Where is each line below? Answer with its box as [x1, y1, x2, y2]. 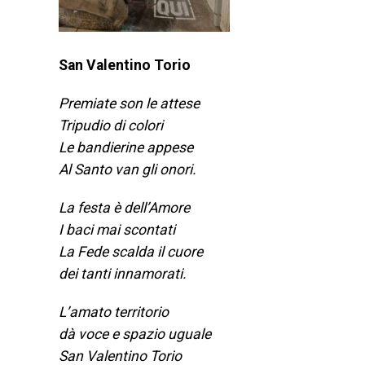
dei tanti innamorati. [59, 266, 187, 282]
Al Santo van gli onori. [59, 161, 196, 178]
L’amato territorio [59, 304, 169, 320]
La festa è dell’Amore [59, 200, 190, 216]
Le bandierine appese [59, 139, 193, 156]
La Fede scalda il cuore [59, 244, 203, 260]
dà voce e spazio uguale [59, 326, 211, 342]
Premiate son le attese [59, 95, 200, 112]
